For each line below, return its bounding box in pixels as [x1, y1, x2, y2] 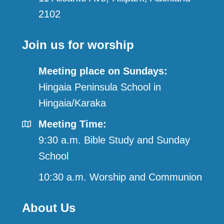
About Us [22, 201, 75, 215]
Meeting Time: [38, 118, 106, 130]
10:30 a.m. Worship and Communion [38, 171, 202, 183]
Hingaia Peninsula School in [38, 81, 161, 93]
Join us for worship [22, 38, 134, 52]
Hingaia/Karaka [38, 97, 106, 109]
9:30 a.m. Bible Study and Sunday [38, 134, 190, 146]
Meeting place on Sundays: [38, 65, 167, 77]
